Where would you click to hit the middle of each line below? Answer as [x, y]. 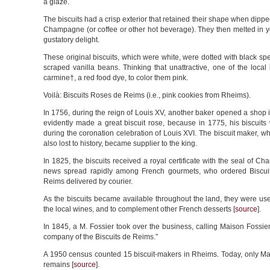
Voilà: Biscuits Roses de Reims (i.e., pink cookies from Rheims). [147, 95]
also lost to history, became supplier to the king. [120, 143]
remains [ [58, 265]
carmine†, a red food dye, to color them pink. [116, 78]
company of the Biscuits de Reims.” [101, 237]
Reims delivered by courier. [88, 181]
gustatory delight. [71, 40]
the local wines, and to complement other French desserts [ [139, 209]
